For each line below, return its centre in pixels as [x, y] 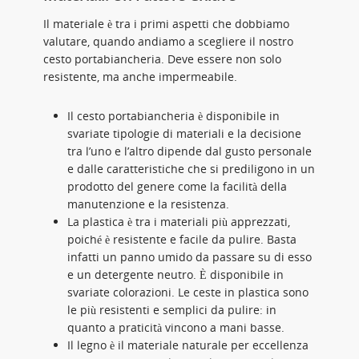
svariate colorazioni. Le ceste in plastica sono [188, 292]
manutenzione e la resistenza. [148, 204]
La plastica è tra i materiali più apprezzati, [179, 222]
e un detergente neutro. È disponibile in [175, 274]
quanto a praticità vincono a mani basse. [176, 327]
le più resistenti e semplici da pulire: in [172, 310]
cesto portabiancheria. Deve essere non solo [162, 59]
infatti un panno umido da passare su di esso [190, 257]
